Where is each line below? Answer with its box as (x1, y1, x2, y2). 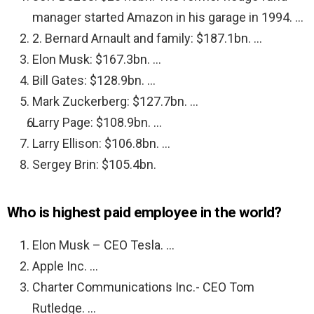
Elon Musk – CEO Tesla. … (32, 238, 175, 253)
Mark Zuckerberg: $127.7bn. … (32, 94, 198, 109)
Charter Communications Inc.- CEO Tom (32, 280, 254, 295)
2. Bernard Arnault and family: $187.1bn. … (32, 31, 262, 46)
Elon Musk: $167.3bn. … (32, 52, 161, 67)
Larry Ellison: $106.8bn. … (32, 136, 170, 151)
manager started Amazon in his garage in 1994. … (32, 10, 303, 25)
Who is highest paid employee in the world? (7, 204, 282, 221)
